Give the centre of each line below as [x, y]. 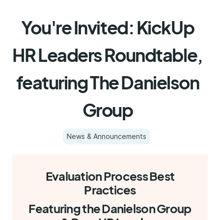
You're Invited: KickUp [108, 27]
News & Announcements [107, 136]
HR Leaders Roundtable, [108, 55]
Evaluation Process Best [110, 176]
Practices [110, 190]
